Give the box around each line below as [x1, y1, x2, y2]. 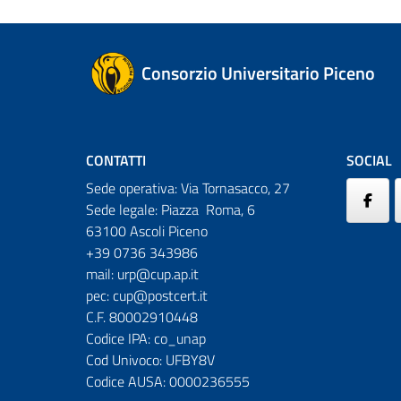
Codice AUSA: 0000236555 [86, 370, 250, 392]
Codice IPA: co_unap [86, 327, 206, 349]
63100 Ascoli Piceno [86, 219, 208, 242]
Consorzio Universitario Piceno [141, 58, 375, 87]
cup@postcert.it [113, 284, 208, 306]
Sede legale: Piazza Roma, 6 [86, 198, 255, 220]
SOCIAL [346, 149, 392, 171]
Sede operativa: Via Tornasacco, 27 [86, 176, 290, 199]
